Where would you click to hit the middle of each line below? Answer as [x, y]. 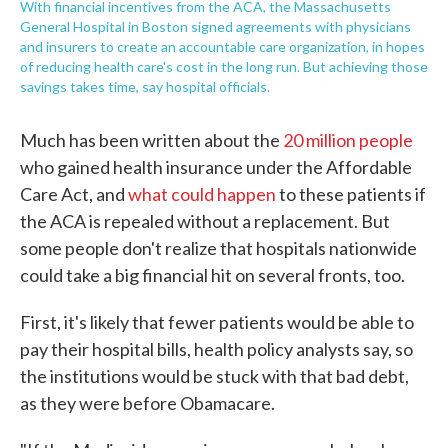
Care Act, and [74, 194]
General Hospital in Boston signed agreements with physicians [215, 26]
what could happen [202, 194]
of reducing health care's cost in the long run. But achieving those [224, 66]
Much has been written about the [151, 140]
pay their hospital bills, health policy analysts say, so [216, 349]
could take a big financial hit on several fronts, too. [212, 275]
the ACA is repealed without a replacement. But [205, 221]
